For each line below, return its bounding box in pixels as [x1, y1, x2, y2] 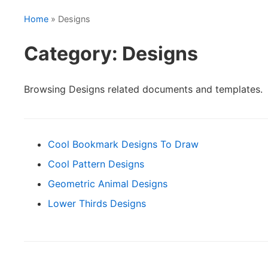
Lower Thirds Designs [48, 197, 146, 209]
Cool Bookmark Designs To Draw [48, 138, 199, 150]
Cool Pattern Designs [48, 157, 144, 170]
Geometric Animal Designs [48, 177, 167, 190]
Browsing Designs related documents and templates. [24, 83, 263, 95]
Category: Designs [24, 42, 198, 66]
